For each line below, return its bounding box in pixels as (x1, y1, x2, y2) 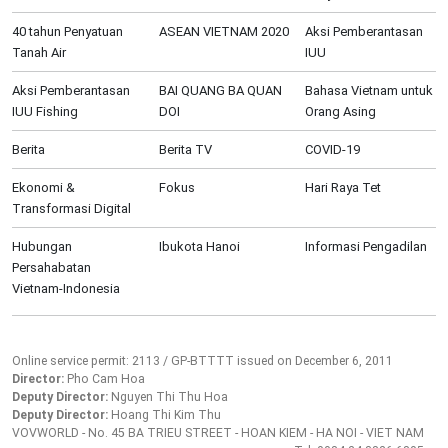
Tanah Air (12, 44, 66, 60)
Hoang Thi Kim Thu (108, 407, 221, 422)
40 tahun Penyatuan (12, 23, 123, 39)
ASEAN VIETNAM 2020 (158, 23, 289, 39)
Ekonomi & (12, 179, 75, 195)
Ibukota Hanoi (158, 238, 240, 254)
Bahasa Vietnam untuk (305, 82, 434, 98)
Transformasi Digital (12, 200, 131, 216)
